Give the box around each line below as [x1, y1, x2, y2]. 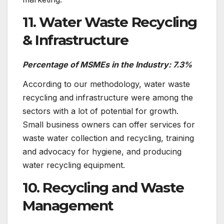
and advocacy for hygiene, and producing [22, 146, 181, 157]
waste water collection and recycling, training [22, 133, 194, 143]
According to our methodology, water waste [22, 79, 190, 89]
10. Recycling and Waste [22, 179, 184, 196]
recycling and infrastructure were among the [22, 92, 193, 103]
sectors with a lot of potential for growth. [22, 106, 178, 116]
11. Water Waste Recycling [22, 13, 197, 30]
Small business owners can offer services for [22, 119, 195, 130]
